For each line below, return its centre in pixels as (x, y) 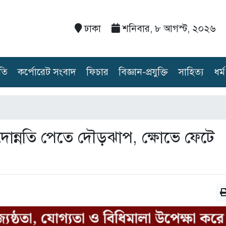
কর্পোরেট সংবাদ (47, 72)
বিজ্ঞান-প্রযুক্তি (143, 72)
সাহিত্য (191, 72)
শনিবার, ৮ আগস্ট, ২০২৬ (168, 28)
